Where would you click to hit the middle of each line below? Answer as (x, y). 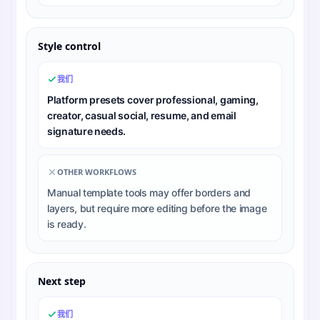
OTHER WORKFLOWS (97, 171)
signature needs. (87, 131)
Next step (62, 281)
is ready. (67, 224)
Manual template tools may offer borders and (149, 192)
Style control (69, 46)
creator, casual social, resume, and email (142, 115)
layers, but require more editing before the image (157, 208)
